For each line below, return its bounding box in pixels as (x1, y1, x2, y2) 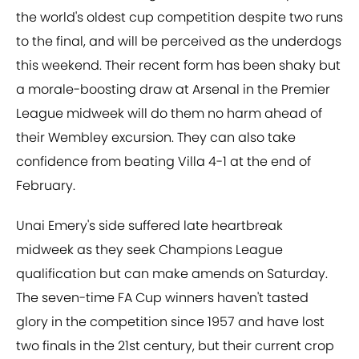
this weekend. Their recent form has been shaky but (16, 56, 341, 75)
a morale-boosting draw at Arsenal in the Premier (16, 80, 330, 99)
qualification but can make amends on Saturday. (16, 264, 328, 284)
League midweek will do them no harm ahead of (16, 104, 322, 123)
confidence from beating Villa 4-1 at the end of (16, 152, 311, 171)
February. (16, 176, 75, 196)
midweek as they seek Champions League (16, 240, 283, 260)
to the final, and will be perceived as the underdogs (16, 32, 341, 51)
